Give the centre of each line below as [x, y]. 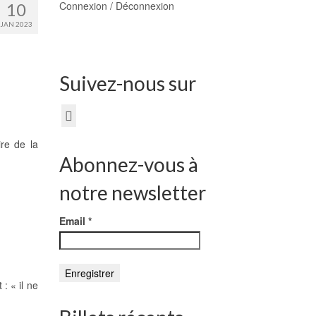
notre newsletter [132, 193]
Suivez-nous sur [127, 83]
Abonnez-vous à [128, 165]
